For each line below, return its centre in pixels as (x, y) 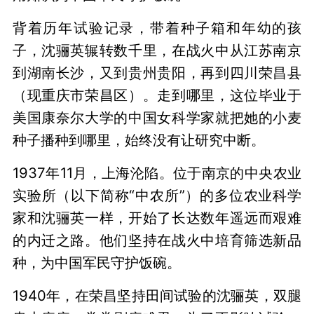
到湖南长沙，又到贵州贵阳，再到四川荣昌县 (157, 73)
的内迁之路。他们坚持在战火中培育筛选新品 (157, 240)
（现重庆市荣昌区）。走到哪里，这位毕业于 (157, 95)
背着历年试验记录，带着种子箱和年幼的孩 (157, 28)
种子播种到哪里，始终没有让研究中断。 (138, 140)
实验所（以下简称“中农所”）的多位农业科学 (157, 196)
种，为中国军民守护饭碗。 (96, 263)
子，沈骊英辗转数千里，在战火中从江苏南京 (157, 50)
